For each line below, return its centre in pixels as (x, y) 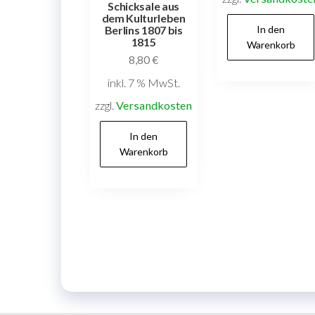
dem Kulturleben (143, 18)
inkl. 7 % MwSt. (143, 82)
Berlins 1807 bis (143, 30)
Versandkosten (154, 105)
